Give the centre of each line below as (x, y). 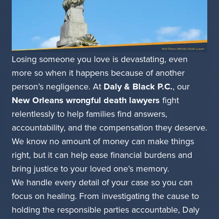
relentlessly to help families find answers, (89, 114)
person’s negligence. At (58, 87)
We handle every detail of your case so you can (102, 183)
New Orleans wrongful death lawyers (86, 100)
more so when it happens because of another (98, 73)
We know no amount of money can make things (103, 142)
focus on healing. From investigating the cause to (105, 196)
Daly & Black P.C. (138, 87)
